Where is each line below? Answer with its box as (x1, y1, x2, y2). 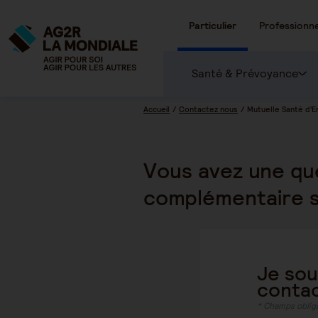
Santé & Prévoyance (192, 66, 298, 81)
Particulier (189, 19, 236, 32)
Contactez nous (179, 104, 238, 114)
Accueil (143, 104, 170, 114)
